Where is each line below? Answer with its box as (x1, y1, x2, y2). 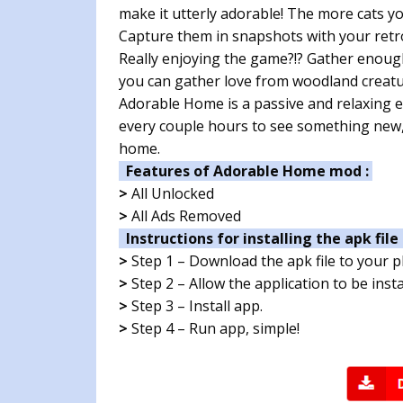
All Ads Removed (128, 206, 241, 227)
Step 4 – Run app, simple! (128, 318, 300, 339)
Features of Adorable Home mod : (119, 161, 372, 182)
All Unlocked (128, 184, 214, 204)
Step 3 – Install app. (128, 296, 263, 317)
